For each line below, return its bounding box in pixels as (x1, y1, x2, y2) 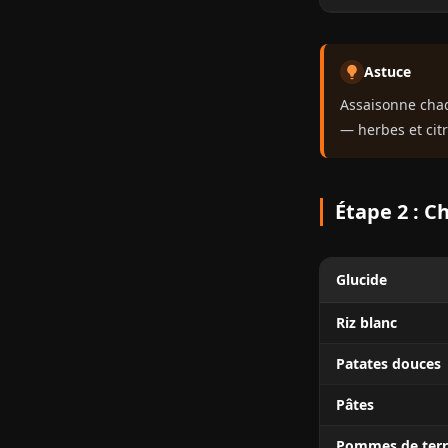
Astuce (364, 62, 411, 81)
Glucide (336, 270, 387, 289)
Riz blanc (336, 313, 397, 332)
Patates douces (336, 354, 441, 373)
